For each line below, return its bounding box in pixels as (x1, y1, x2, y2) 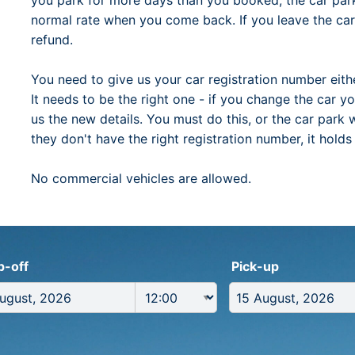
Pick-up (231, 258, 279, 274)
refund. (31, 32, 73, 48)
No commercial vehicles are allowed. (31, 170, 251, 186)
